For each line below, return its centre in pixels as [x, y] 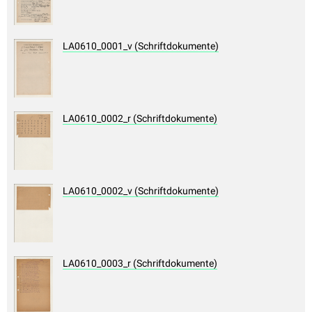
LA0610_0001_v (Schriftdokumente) [141, 46]
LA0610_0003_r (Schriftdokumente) [140, 264]
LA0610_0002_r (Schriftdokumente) [140, 119]
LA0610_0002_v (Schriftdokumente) [141, 191]
